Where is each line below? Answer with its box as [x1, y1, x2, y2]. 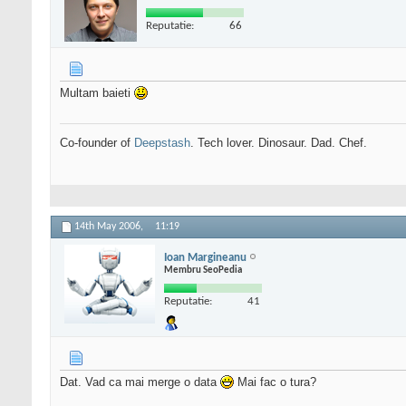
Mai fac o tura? [234, 375, 316, 390]
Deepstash [134, 136, 190, 150]
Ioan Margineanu [164, 251, 246, 264]
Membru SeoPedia [164, 265, 242, 275]
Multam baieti [60, 86, 134, 101]
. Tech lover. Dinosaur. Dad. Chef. [190, 136, 367, 150]
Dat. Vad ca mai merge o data [60, 375, 220, 390]
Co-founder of [60, 136, 134, 150]
